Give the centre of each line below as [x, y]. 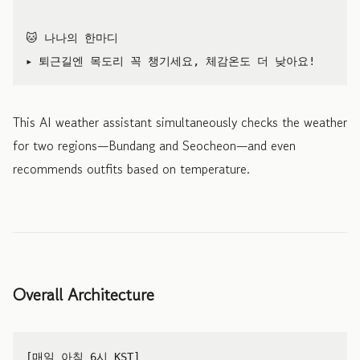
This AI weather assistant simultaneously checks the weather [180, 122]
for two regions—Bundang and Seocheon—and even [154, 145]
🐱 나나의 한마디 [72, 37]
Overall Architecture [84, 295]
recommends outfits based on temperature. [131, 168]
